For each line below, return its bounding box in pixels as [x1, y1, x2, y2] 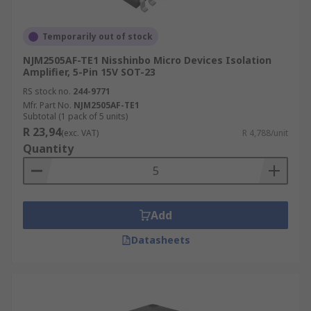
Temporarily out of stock [42, 31, 153, 42]
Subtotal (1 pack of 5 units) [23, 110, 128, 122]
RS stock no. [23, 85, 71, 97]
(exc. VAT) [61, 127, 99, 139]
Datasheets [131, 233, 190, 246]
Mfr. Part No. [23, 99, 72, 111]
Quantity [23, 141, 74, 156]
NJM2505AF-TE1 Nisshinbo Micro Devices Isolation [23, 53, 271, 67]
